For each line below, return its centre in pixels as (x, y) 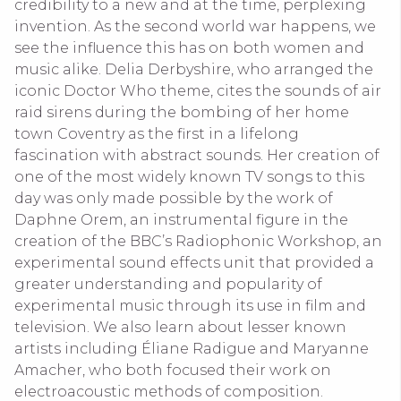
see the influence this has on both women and (189, 48)
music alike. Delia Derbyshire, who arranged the (194, 69)
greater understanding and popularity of (168, 284)
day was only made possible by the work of (174, 198)
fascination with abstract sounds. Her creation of (197, 155)
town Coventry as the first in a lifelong (157, 134)
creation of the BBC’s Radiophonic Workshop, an (198, 241)
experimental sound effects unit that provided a (194, 263)
